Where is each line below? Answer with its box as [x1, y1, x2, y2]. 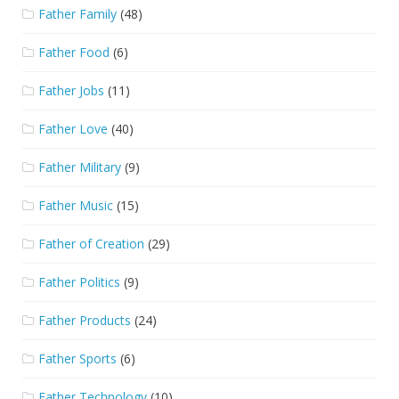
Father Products [38, 312, 131, 330]
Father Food [38, 44, 110, 61]
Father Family [38, 5, 117, 23]
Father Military [38, 159, 121, 176]
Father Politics [38, 273, 120, 291]
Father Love [38, 120, 108, 138]
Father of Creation [38, 235, 144, 253]
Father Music [38, 197, 113, 215]
